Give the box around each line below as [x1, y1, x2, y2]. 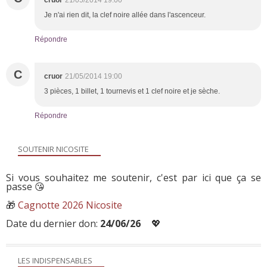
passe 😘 [6, 179, 45, 193]
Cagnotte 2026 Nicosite [18, 198, 122, 212]
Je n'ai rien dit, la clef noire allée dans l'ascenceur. [44, 10, 206, 19]
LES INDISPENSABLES [18, 254, 92, 266]
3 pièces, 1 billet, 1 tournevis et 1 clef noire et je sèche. [44, 86, 222, 95]
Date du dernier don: [6, 216, 100, 230]
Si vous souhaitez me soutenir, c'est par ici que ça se [6, 170, 261, 184]
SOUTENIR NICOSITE [18, 143, 89, 154]
